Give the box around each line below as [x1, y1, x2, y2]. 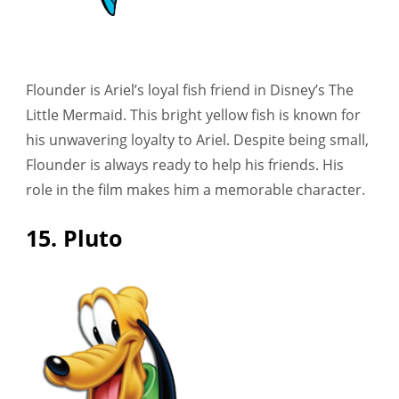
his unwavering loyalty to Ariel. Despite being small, [26, 130, 369, 151]
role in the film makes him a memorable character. [26, 180, 365, 200]
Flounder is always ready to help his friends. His [26, 155, 344, 175]
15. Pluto [26, 222, 122, 253]
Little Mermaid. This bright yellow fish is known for [26, 105, 361, 126]
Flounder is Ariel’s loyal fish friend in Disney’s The [26, 80, 354, 101]
